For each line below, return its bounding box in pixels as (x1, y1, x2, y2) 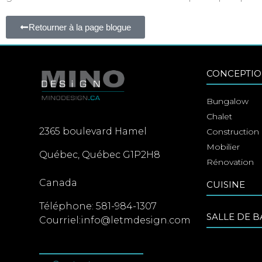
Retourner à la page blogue (29, 22, 131, 32)
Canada (39, 177, 78, 188)
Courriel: (39, 214, 81, 226)
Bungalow (206, 96, 249, 107)
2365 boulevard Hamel (39, 125, 147, 137)
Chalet (206, 111, 232, 122)
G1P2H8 (123, 149, 161, 160)
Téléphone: (39, 200, 96, 212)
